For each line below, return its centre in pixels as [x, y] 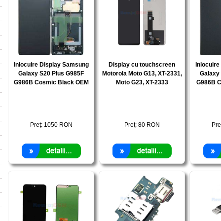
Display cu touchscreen [142, 65]
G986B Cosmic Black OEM [51, 82]
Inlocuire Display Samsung [51, 65]
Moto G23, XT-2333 [142, 82]
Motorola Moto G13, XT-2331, [142, 74]
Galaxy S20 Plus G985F [51, 74]
